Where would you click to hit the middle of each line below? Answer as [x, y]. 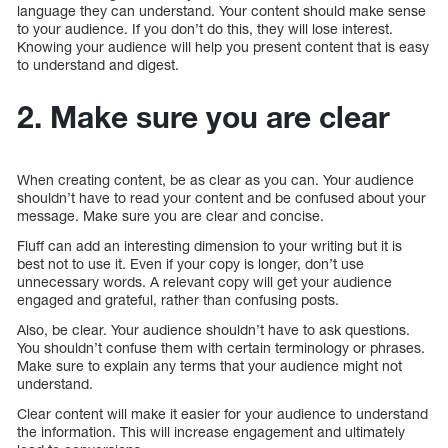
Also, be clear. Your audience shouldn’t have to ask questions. [213, 330]
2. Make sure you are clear [203, 117]
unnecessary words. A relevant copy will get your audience [204, 282]
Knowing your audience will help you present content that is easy [223, 47]
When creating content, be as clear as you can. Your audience [215, 180]
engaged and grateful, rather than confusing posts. [178, 300]
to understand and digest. [98, 65]
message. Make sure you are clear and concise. [170, 216]
